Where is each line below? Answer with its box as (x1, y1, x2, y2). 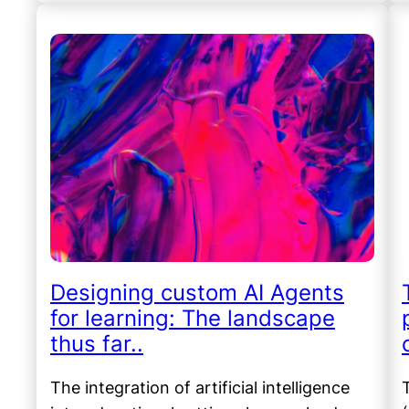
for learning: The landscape (50, 305, 335, 332)
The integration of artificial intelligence (50, 378, 350, 398)
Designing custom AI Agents (50, 279, 344, 307)
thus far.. (50, 330, 143, 358)
